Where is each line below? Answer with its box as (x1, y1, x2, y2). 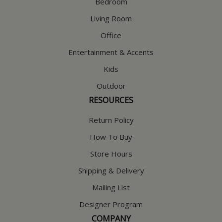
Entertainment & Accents (68, 47, 154, 57)
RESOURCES (89, 94, 133, 106)
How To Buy (90, 131, 132, 142)
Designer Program (79, 199, 143, 209)
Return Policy (88, 114, 134, 125)
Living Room (90, 13, 132, 23)
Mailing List (92, 182, 130, 192)
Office (101, 30, 121, 40)
